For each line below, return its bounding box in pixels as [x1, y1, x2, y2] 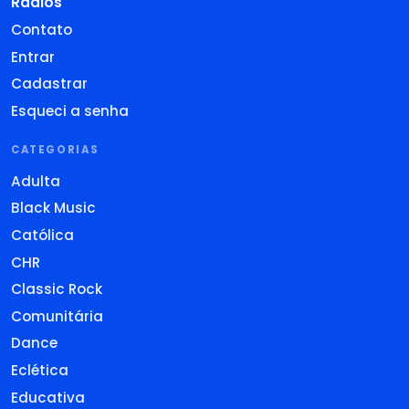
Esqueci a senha [11, 100, 129, 121]
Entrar [11, 47, 55, 67]
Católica [11, 225, 74, 245]
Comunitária [11, 306, 103, 326]
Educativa [11, 387, 85, 407]
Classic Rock [11, 279, 102, 299]
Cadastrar [11, 74, 88, 94]
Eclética [11, 360, 68, 380]
